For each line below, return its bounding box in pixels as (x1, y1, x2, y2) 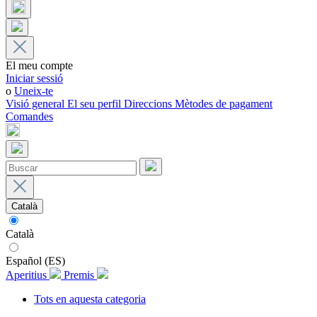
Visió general (6, 98, 67, 110)
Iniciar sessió (6, 72, 63, 84)
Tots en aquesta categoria (34, 293, 146, 305)
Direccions (124, 98, 175, 110)
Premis (64, 269, 97, 281)
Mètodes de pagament (175, 98, 272, 110)
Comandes (6, 110, 53, 122)
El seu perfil (67, 98, 124, 110)
